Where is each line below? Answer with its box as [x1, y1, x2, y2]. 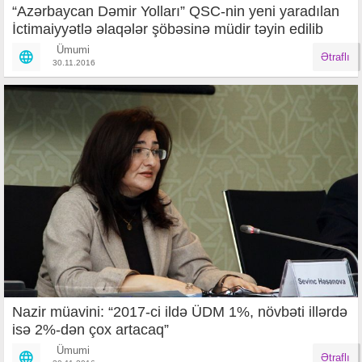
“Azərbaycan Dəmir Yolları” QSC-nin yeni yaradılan [12, 3, 339, 20]
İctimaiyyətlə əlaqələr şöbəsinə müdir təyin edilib [12, 21, 323, 38]
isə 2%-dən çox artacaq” [12, 321, 169, 338]
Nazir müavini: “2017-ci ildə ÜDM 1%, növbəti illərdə [12, 303, 347, 320]
